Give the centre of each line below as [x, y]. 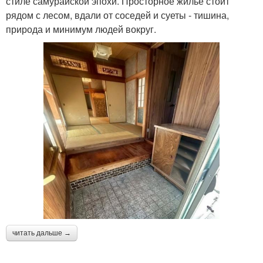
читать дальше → [42, 233]
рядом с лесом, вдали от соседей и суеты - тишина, [117, 15]
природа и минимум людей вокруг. [81, 29]
